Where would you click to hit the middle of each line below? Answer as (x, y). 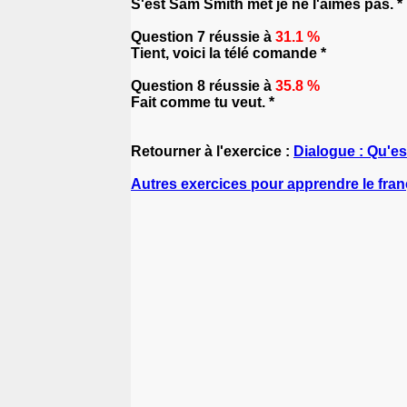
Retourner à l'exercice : (212, 151)
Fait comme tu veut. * (203, 102)
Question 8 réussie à (203, 86)
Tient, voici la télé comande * (228, 53)
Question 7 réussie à (203, 37)
